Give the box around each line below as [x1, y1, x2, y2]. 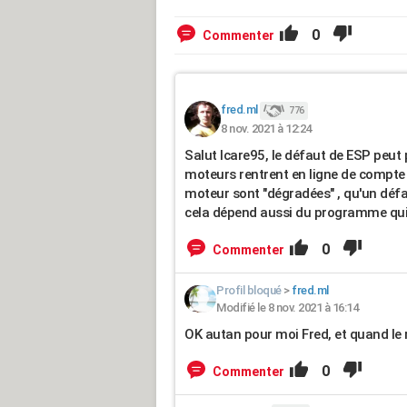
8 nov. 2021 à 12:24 [221, 121, 312, 135]
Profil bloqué [216, 283, 282, 297]
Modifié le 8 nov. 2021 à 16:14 [216, 301, 358, 314]
